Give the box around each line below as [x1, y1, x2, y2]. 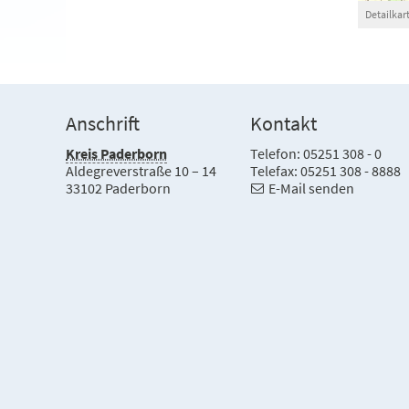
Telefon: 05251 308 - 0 [250, 144, 383, 163]
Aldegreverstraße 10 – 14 [66, 162, 216, 181]
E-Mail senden [268, 179, 355, 198]
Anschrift [66, 111, 140, 137]
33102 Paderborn [66, 179, 171, 198]
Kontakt [250, 111, 318, 137]
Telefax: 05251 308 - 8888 [250, 162, 402, 181]
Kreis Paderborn [66, 144, 167, 163]
